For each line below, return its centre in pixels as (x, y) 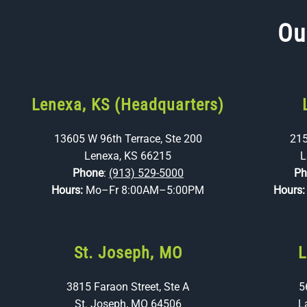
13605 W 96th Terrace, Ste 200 (128, 139)
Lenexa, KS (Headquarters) (128, 105)
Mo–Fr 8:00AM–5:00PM (145, 190)
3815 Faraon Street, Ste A (128, 287)
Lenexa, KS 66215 (128, 156)
